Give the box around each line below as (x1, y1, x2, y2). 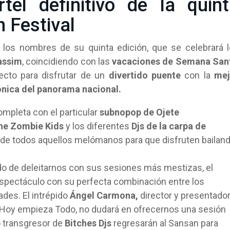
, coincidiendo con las (22, 56, 110, 67)
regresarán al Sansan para (113, 218, 218, 228)
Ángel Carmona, (70, 190, 138, 201)
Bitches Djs (63, 218, 113, 228)
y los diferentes (64, 121, 129, 131)
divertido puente (108, 70, 181, 81)
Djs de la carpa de (129, 121, 206, 131)
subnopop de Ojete (98, 107, 179, 118)
